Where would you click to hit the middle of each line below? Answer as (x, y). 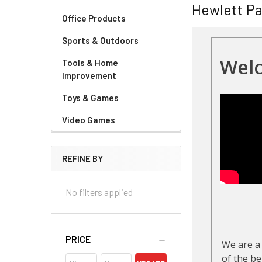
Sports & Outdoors (100, 40)
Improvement (89, 75)
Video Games (89, 120)
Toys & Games (90, 98)
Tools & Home (90, 63)
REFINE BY (82, 158)
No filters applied (99, 192)
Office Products (94, 18)
